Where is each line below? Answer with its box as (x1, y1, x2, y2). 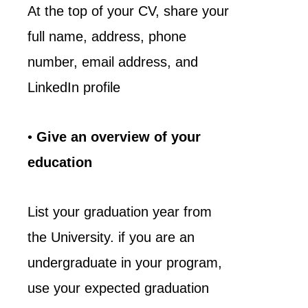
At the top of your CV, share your (27, 3, 229, 19)
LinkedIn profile (27, 80, 120, 95)
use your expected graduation (27, 280, 209, 296)
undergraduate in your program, (27, 255, 222, 270)
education (27, 155, 96, 170)
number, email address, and (27, 54, 198, 69)
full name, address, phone (27, 29, 186, 44)
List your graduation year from (27, 204, 212, 219)
